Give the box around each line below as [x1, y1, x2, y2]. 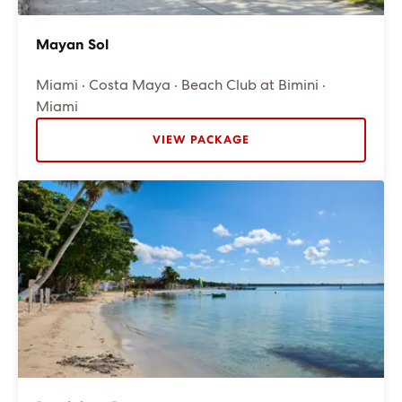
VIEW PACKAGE [153, 135, 249, 146]
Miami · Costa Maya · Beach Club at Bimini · [36, 78, 326, 92]
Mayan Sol [36, 38, 109, 52]
